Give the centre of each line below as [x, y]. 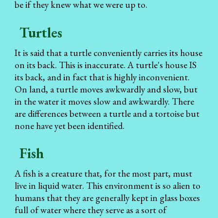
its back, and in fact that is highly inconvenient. [102, 77]
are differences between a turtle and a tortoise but [107, 113]
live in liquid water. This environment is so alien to [108, 186]
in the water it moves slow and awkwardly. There [104, 101]
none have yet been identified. [70, 126]
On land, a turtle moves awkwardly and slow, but [106, 89]
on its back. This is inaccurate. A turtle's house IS [106, 65]
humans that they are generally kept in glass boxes [107, 198]
